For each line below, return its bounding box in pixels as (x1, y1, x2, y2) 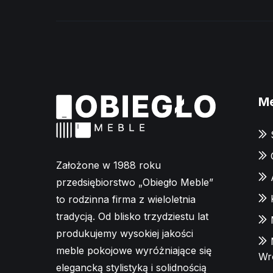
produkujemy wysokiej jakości (56, 227, 193, 239)
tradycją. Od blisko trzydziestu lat (56, 210, 208, 222)
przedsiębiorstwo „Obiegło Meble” (56, 175, 213, 188)
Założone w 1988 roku (56, 158, 161, 171)
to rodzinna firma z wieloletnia (56, 193, 196, 205)
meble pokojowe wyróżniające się (56, 244, 211, 257)
